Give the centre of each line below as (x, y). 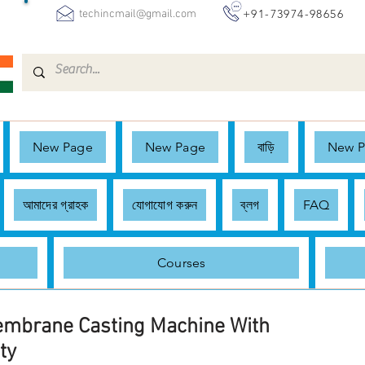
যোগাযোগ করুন (165, 205)
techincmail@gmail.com (138, 14)
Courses (181, 263)
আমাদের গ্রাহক (55, 205)
